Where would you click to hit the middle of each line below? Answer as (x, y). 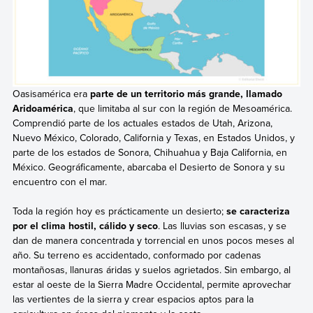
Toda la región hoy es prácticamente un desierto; (119, 211)
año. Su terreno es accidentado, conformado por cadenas (137, 255)
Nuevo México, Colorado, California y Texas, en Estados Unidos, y (153, 137)
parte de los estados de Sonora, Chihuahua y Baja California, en (150, 152)
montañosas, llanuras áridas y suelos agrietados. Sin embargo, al (151, 270)
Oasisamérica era (51, 93)
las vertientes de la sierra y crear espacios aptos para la (133, 299)
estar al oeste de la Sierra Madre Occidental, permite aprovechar (152, 285)
